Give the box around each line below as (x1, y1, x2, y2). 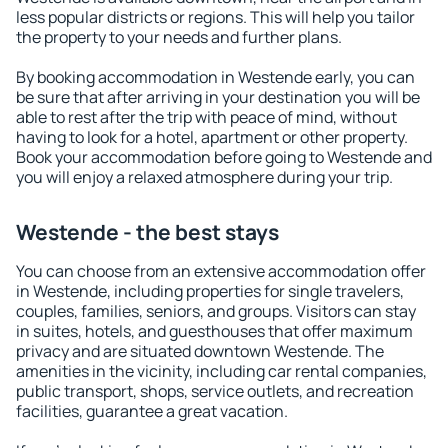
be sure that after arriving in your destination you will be (16, 86, 420, 108)
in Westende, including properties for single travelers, (16, 280, 404, 302)
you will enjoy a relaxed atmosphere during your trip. (16, 166, 393, 188)
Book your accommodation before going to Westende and (16, 146, 432, 168)
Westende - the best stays (16, 218, 279, 246)
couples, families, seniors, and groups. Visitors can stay (16, 300, 416, 322)
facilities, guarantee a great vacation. (16, 400, 288, 422)
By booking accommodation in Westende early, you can (16, 66, 415, 88)
